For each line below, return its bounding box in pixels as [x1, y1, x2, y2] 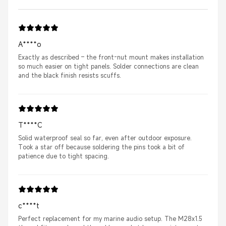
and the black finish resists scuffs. [18, 71, 121, 80]
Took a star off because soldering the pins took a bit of [18, 143, 185, 151]
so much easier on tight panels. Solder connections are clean [18, 62, 199, 71]
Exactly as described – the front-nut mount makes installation [18, 53, 204, 62]
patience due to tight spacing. [18, 152, 109, 160]
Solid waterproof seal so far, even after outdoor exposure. [18, 134, 192, 142]
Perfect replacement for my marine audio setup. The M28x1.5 [18, 214, 202, 223]
